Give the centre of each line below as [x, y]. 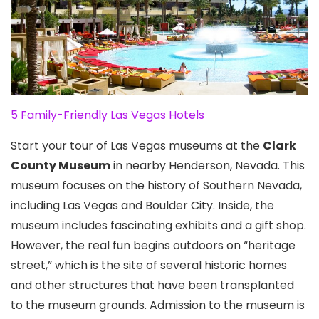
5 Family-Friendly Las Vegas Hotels [108, 115]
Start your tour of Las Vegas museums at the [137, 146]
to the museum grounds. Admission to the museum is [158, 305]
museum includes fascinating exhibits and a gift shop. [158, 226]
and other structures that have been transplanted [152, 286]
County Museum [61, 166]
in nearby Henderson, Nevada [194, 166]
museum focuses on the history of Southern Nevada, [156, 186]
